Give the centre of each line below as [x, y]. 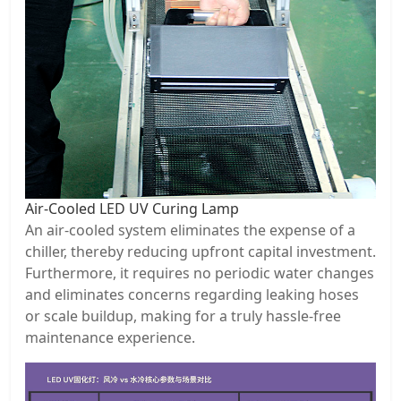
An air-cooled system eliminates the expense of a [190, 230]
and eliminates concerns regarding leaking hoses [192, 295]
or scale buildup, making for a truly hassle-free [183, 316]
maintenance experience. [110, 338]
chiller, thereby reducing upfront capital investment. [200, 252]
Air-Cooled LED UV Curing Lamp [132, 209]
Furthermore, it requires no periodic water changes [200, 273]
